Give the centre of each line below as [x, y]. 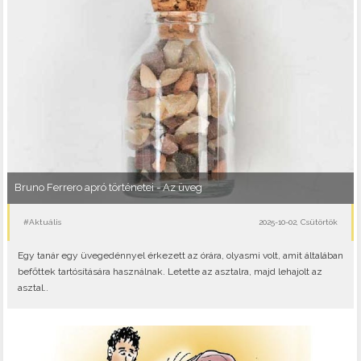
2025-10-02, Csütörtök [298, 222]
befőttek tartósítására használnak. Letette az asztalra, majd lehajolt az [170, 272]
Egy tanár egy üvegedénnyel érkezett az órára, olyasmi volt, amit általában [180, 256]
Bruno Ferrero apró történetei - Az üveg [108, 188]
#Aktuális [43, 222]
